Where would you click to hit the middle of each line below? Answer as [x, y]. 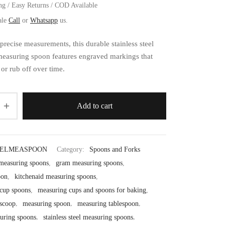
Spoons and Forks [115, 149]
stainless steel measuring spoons [88, 217]
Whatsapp [44, 20]
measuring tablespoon [108, 203]
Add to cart [94, 106]
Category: [72, 149]
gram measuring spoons [89, 163]
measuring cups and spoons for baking [92, 190]
